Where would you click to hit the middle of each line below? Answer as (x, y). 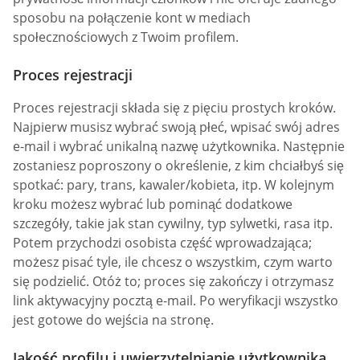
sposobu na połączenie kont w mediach (132, 18)
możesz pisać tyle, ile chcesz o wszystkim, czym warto (173, 262)
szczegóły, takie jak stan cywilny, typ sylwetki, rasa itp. (173, 224)
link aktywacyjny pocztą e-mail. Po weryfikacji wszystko (176, 301)
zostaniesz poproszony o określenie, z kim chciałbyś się (178, 166)
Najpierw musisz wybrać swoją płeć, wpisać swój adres (176, 127)
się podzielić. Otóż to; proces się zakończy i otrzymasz (173, 282)
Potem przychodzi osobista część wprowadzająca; (162, 243)
